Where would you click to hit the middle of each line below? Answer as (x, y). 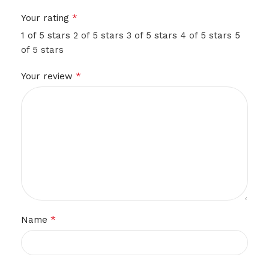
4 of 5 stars (206, 35)
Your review (48, 76)
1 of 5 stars (46, 35)
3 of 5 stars (152, 35)
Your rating (47, 18)
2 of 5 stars (98, 35)
